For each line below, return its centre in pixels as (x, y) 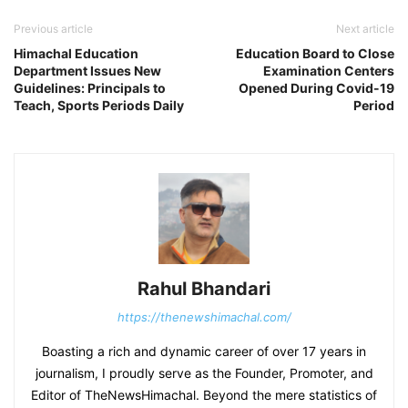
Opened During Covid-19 (316, 88)
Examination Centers (329, 71)
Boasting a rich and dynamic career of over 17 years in (204, 352)
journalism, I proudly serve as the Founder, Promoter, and (204, 373)
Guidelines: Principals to (90, 88)
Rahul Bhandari (204, 289)
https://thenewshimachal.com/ (204, 317)
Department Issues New (87, 71)
